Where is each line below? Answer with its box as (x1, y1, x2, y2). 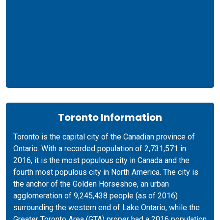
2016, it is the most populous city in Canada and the (13, 155, 190, 165)
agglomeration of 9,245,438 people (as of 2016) (13, 191, 178, 200)
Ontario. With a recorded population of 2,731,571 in (13, 143, 186, 153)
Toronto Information (58, 110, 162, 124)
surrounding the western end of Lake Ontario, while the (13, 202, 200, 212)
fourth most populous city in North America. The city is (13, 167, 198, 177)
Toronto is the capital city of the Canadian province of (13, 132, 195, 141)
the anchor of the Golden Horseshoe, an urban (13, 179, 169, 189)
